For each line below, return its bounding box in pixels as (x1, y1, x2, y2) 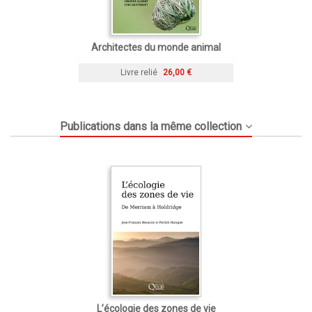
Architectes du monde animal (91, 41, 221, 53)
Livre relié (120, 67, 157, 77)
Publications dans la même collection (60, 119, 242, 133)
